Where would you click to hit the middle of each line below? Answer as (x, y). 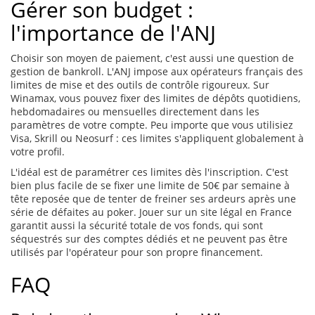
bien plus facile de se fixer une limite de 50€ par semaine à (150, 186)
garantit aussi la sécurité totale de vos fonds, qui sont (137, 226)
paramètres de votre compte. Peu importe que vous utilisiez (152, 125)
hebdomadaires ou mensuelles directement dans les (135, 112)
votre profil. (38, 152)
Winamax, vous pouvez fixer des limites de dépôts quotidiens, (155, 98)
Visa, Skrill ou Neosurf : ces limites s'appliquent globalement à (157, 139)
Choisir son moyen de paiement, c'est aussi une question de (152, 58)
